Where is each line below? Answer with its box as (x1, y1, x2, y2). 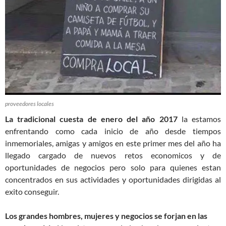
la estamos (177, 114, 221, 124)
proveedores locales (5, 100, 54, 108)
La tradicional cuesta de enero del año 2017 (5, 114, 178, 124)
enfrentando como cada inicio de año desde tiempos (5, 126, 221, 136)
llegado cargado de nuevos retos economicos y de (5, 150, 221, 160)
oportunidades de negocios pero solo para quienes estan (5, 162, 221, 173)
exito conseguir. (5, 187, 59, 197)
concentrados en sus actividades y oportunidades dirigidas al (5, 175, 221, 185)
